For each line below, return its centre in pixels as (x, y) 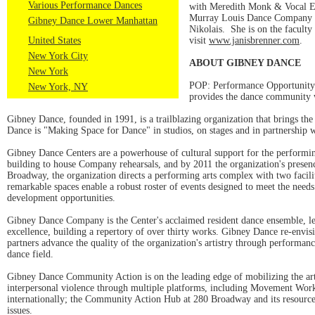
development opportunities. (61, 198)
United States (54, 40)
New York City (58, 56)
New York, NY (58, 87)
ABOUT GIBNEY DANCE (245, 63)
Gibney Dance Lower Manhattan (93, 21)
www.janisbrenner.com (254, 40)
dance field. (30, 254)
